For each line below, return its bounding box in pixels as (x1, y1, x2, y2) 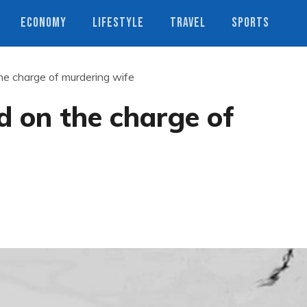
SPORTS (232, 15, 269, 31)
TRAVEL (170, 15, 206, 31)
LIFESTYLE (93, 15, 144, 31)
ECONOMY (21, 15, 66, 31)
